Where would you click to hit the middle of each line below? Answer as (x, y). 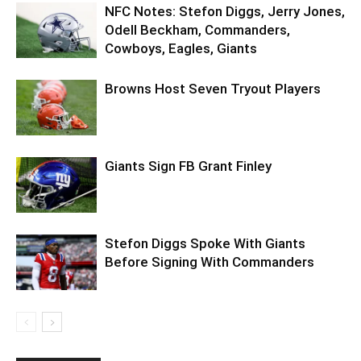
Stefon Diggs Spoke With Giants (205, 243)
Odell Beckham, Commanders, (197, 29)
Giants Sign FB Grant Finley (188, 166)
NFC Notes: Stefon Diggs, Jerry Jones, (225, 11)
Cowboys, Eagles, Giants (181, 48)
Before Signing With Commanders (210, 261)
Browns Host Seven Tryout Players (213, 88)
